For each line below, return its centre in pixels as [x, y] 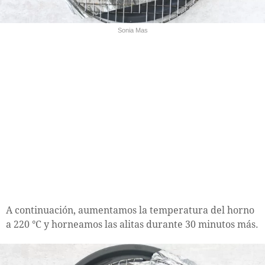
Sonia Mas [132, 30]
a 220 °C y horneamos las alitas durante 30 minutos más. [132, 225]
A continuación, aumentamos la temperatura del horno [130, 211]
